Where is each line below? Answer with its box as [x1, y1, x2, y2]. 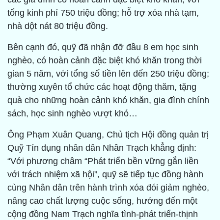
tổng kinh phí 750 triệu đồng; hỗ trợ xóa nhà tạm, [7, 8, 199, 18]
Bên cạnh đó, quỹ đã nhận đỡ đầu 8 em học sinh [7, 42, 198, 53]
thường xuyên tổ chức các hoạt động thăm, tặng [7, 82, 196, 92]
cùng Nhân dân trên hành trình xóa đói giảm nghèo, [7, 183, 209, 193]
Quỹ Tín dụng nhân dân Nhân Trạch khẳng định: [7, 143, 196, 153]
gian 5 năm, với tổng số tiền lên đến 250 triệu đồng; [7, 69, 209, 79]
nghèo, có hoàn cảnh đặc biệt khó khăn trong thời [7, 55, 202, 66]
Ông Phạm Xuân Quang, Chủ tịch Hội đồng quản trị [7, 130, 209, 140]
